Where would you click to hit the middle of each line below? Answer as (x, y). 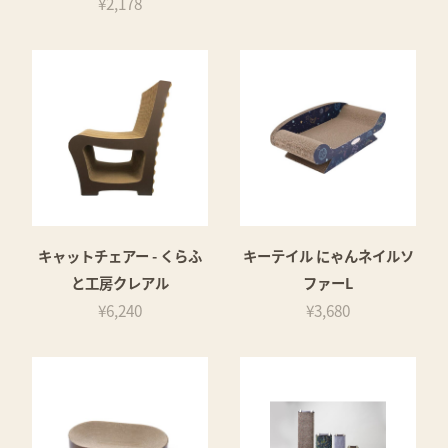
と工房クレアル (120, 282)
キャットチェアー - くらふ (120, 255)
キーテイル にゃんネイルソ (328, 255)
